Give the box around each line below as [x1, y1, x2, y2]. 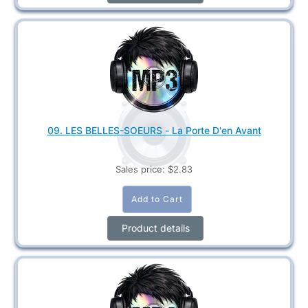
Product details [121, 221, 190, 234]
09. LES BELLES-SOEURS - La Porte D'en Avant [47, 124, 261, 136]
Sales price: [115, 163, 168, 175]
